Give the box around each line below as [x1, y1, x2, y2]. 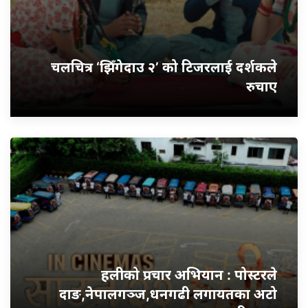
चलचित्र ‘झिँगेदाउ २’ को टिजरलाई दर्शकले [51, 59, 277, 76]
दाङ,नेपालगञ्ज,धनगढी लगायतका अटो [59, 286, 277, 303]
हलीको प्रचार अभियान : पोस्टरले [101, 267, 277, 284]
